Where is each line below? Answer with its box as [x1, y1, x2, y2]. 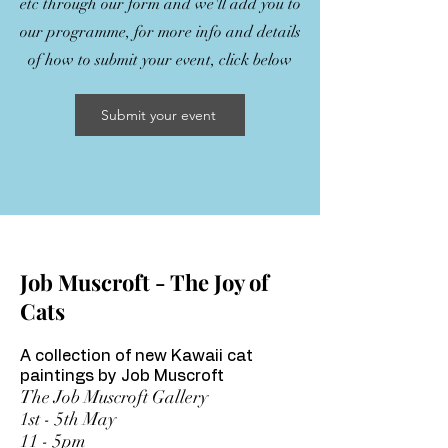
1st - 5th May [20, 408, 116, 430]
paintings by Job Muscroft [20, 368, 224, 384]
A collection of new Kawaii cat [20, 348, 253, 364]
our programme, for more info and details [19, 22, 301, 42]
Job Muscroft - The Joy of [20, 267, 269, 297]
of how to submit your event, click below [28, 50, 292, 70]
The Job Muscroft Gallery [20, 386, 208, 408]
